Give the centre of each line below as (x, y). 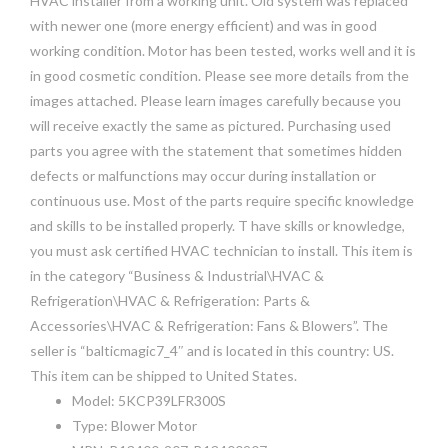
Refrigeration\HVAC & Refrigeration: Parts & (170, 300)
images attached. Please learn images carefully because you (215, 100)
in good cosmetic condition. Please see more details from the (219, 75)
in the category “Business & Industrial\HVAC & (177, 275)
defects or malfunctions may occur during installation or (203, 175)
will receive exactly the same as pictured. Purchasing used (210, 125)
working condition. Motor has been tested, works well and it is (223, 50)
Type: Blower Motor (134, 425)
